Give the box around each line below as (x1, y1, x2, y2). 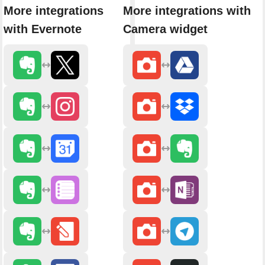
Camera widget (123, 22, 208, 35)
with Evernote (4, 22, 82, 35)
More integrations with (123, 4, 251, 17)
